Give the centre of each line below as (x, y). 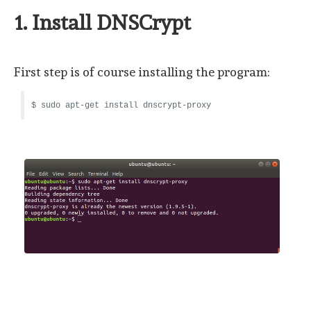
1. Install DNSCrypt (102, 23)
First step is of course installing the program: (142, 72)
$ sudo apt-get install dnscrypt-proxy (121, 106)
